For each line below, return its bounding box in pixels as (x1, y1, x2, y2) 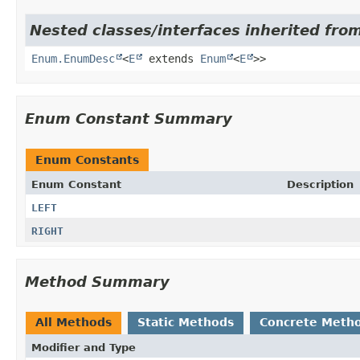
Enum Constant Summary (25, 109, 232, 127)
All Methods (35, 315, 112, 329)
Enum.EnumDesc (31, 51, 115, 65)
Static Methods (137, 315, 234, 329)
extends (142, 51, 200, 65)
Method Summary (25, 272, 170, 290)
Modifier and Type (31, 341, 136, 354)
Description (287, 178, 354, 190)
